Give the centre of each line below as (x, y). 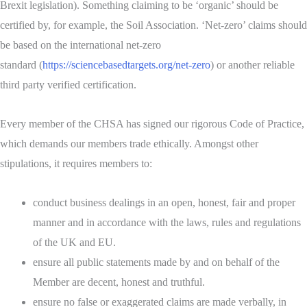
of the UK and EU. (74, 243)
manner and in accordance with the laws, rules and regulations (167, 223)
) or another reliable (253, 65)
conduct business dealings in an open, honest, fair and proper (164, 203)
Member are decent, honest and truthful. (119, 282)
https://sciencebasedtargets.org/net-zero (126, 65)
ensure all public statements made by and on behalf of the (156, 262)
